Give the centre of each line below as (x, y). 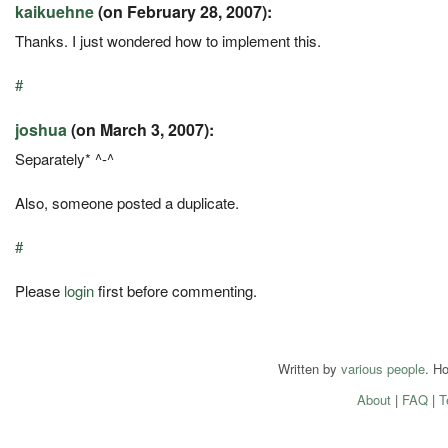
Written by (309, 368)
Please (39, 290)
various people (383, 368)
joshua (41, 129)
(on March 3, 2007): (140, 129)
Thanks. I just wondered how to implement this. (168, 40)
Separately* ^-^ (64, 158)
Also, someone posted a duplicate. (127, 202)
